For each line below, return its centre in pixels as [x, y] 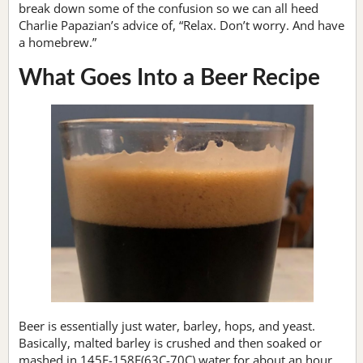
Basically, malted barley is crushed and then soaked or [170, 343]
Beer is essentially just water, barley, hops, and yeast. [169, 326]
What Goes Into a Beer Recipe [169, 78]
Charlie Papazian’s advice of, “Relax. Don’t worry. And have [181, 25]
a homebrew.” [58, 42]
